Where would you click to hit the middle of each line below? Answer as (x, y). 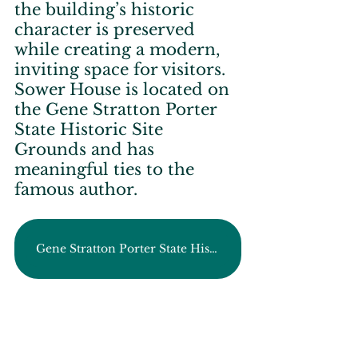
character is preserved (107, 29)
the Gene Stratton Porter (118, 109)
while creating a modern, (119, 49)
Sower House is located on (124, 89)
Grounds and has (87, 149)
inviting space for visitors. (122, 69)
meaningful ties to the (107, 169)
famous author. (76, 189)
